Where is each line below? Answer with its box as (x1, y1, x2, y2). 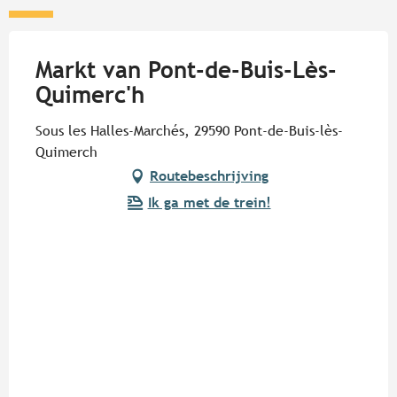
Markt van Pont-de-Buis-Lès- (35, 57, 337, 84)
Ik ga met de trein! (147, 194, 271, 212)
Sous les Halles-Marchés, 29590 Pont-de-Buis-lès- (35, 122, 343, 140)
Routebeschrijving (150, 167, 269, 185)
